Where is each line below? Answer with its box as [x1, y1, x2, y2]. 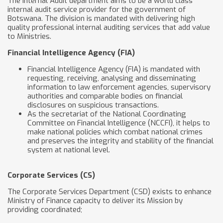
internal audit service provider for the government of [7, 4, 186, 14]
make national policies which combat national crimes [27, 127, 203, 137]
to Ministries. [7, 31, 53, 41]
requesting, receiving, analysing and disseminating [27, 73, 196, 83]
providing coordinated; [7, 205, 82, 215]
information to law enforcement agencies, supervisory [27, 82, 211, 92]
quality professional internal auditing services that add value [7, 22, 210, 32]
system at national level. [27, 145, 110, 155]
